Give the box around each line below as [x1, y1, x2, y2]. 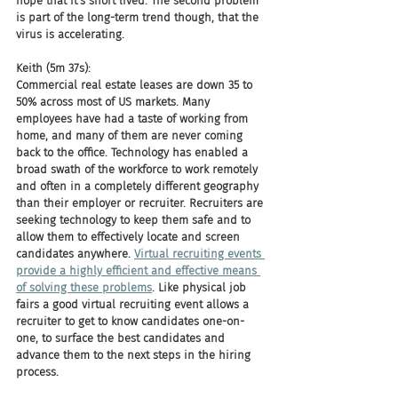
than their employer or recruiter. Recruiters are [16, 196, 267, 210]
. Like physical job [152, 281, 250, 294]
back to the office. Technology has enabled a [16, 146, 251, 159]
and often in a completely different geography [16, 179, 262, 193]
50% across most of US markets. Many [16, 95, 213, 108]
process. [16, 365, 59, 378]
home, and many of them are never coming [16, 129, 246, 142]
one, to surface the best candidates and [16, 331, 228, 345]
